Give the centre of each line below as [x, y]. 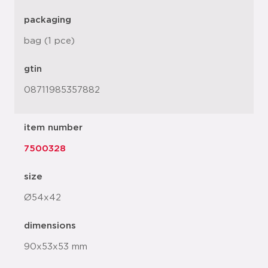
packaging [48, 20]
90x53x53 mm [56, 247]
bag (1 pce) [49, 41]
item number [53, 128]
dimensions [50, 226]
